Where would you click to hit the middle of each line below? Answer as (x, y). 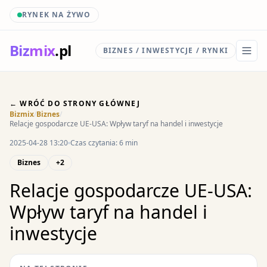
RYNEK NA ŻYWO (57, 15)
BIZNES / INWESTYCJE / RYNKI (165, 50)
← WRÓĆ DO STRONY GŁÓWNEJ (75, 103)
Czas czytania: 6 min (104, 143)
